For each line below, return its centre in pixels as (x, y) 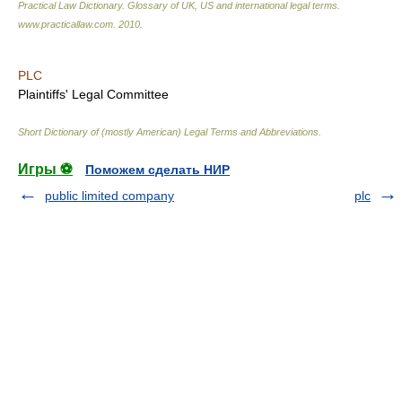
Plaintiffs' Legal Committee (93, 94)
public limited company (109, 196)
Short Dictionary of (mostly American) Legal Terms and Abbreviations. (170, 132)
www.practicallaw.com (66, 24)
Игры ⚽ (45, 169)
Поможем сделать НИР (157, 170)
